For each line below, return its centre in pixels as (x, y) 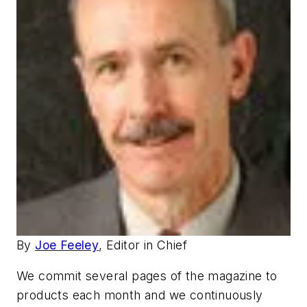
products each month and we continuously (140, 295)
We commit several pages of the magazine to (147, 276)
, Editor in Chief (143, 245)
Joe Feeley (67, 245)
